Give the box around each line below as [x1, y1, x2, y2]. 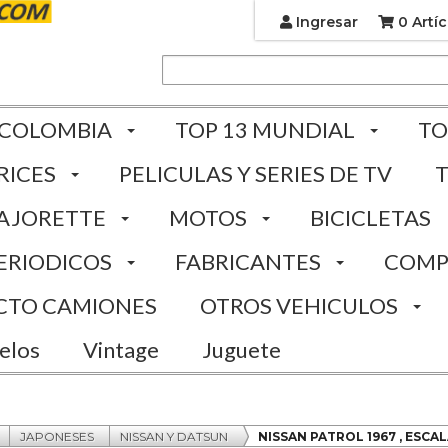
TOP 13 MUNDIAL [175, 116, 355, 143]
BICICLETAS [310, 204, 431, 231]
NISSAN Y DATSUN [120, 429, 228, 444]
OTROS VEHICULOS [200, 292, 398, 319]
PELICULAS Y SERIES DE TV [119, 160, 392, 187]
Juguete [202, 336, 281, 363]
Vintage [83, 336, 159, 363]
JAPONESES [20, 429, 94, 444]
